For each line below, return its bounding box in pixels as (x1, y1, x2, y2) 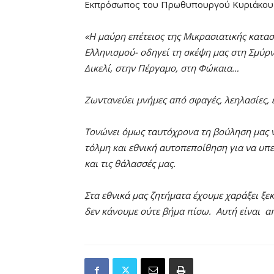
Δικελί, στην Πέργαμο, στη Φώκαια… (84, 62, 239, 75)
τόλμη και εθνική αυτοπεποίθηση (84, 141, 227, 154)
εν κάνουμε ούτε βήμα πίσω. (90, 205, 211, 218)
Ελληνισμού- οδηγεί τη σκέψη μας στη (84, 46, 248, 59)
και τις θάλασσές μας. (84, 157, 178, 170)
